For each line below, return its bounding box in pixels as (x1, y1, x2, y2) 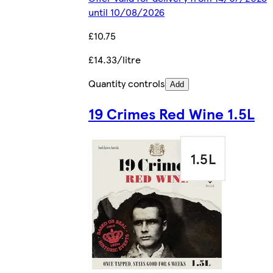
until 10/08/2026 (88, 4, 165, 19)
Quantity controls (88, 76, 165, 90)
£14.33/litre (88, 52, 141, 66)
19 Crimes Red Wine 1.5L (88, 102, 255, 124)
